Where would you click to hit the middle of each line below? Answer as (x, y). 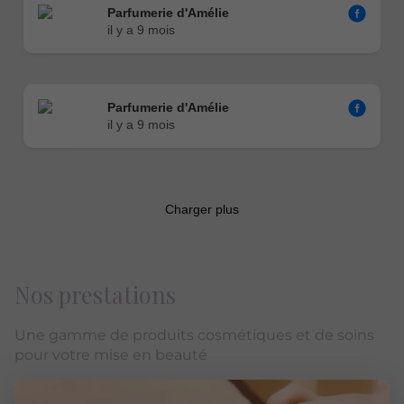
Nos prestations (95, 294)
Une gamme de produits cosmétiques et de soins (194, 335)
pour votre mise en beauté (111, 354)
